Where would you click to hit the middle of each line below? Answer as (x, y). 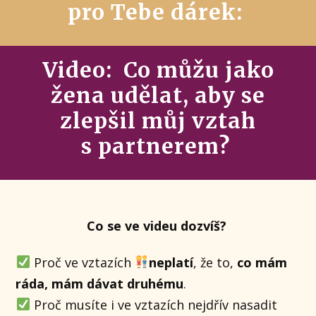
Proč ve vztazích (82, 262)
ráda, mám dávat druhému (100, 283)
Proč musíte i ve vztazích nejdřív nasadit (153, 304)
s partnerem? (158, 146)
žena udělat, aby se (158, 95)
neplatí (171, 262)
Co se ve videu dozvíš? (158, 226)
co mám (262, 262)
